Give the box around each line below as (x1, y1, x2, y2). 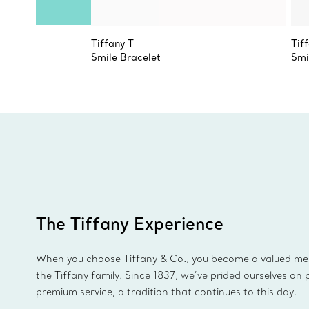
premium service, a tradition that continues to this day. (36, 286, 297, 298)
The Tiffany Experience (36, 212, 223, 234)
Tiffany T (91, 37, 134, 50)
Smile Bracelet (91, 51, 161, 63)
